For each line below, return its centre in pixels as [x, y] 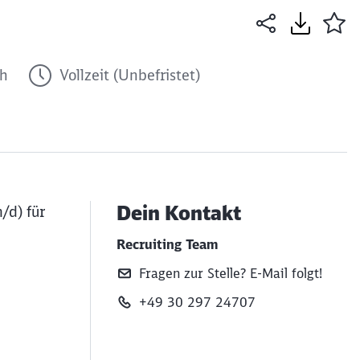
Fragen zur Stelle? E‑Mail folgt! [231, 273]
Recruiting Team [167, 244]
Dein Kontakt [179, 213]
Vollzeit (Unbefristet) [130, 75]
